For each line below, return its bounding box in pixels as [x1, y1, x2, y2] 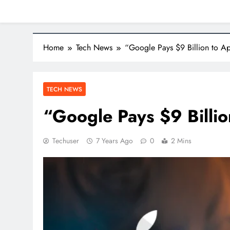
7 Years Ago [96, 136, 133, 146]
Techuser [52, 136, 79, 146]
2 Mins [171, 136, 191, 146]
